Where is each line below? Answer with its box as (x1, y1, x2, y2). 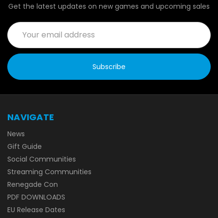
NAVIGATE (7, 110, 54, 123)
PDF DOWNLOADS (7, 192, 65, 202)
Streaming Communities (7, 166, 91, 177)
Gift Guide (7, 141, 42, 151)
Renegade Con (7, 179, 58, 189)
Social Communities (7, 154, 76, 164)
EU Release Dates (7, 204, 65, 215)
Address (7, 32, 34, 42)
